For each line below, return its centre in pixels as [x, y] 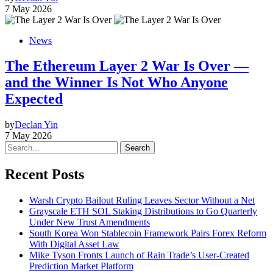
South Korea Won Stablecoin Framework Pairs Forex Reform [148, 233]
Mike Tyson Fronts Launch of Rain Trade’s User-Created [139, 255]
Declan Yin [36, 125]
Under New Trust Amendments [90, 222]
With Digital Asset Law [74, 244]
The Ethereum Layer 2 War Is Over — [127, 66]
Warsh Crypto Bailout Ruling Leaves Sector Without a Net [142, 200]
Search [137, 148]
